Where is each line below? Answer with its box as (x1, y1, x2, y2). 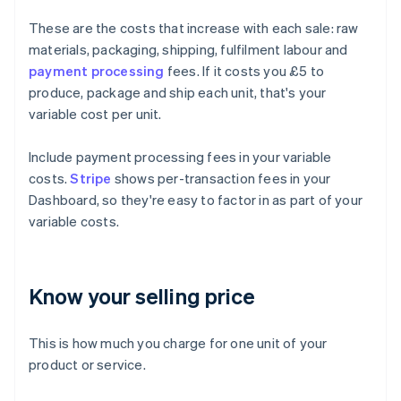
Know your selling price (29, 282, 256, 311)
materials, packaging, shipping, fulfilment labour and (29, 40, 348, 59)
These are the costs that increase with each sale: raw (29, 19, 359, 38)
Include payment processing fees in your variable (29, 148, 332, 166)
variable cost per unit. (29, 105, 162, 124)
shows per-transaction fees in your (111, 169, 331, 188)
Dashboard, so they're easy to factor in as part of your (29, 191, 363, 209)
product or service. (29, 355, 146, 374)
